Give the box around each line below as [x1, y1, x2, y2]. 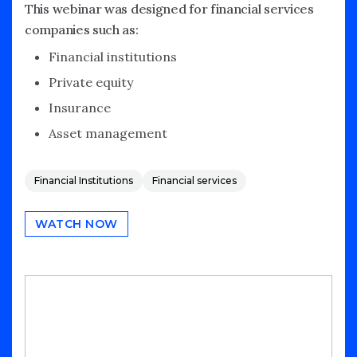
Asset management [49, 124, 167, 141]
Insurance [49, 99, 111, 116]
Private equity [49, 73, 133, 90]
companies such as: [25, 21, 139, 37]
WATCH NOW [35, 216, 118, 231]
